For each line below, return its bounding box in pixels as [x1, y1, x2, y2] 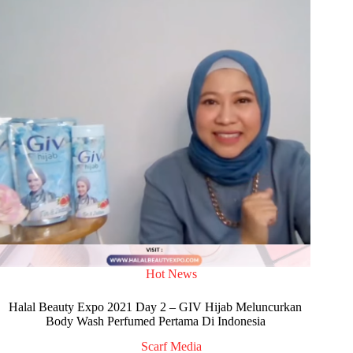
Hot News [145, 266, 197, 281]
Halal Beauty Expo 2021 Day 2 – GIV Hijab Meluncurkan [9, 299, 303, 314]
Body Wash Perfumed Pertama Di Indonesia [45, 314, 266, 328]
